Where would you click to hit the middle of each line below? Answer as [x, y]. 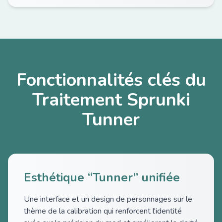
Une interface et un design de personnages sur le [108, 199]
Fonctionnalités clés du [111, 80]
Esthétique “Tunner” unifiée [102, 177]
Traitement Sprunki [111, 100]
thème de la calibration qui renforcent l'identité [103, 211]
